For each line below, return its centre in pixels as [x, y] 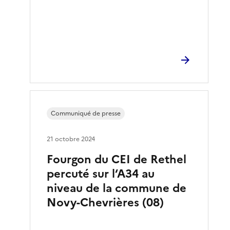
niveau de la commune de [117, 188]
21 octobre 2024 [71, 139]
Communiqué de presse [86, 113]
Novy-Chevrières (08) [106, 202]
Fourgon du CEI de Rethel [117, 159]
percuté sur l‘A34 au [101, 174]
